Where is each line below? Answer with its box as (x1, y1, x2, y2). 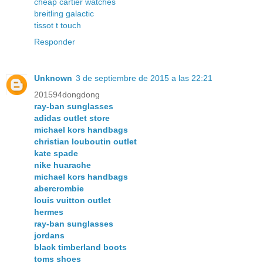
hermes (34, 207, 63, 217)
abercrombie (34, 184, 84, 194)
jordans (34, 231, 65, 241)
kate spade (34, 149, 78, 159)
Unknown (34, 73, 72, 83)
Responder (34, 37, 75, 47)
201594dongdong (34, 90, 100, 100)
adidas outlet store (34, 113, 110, 123)
